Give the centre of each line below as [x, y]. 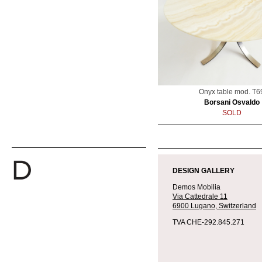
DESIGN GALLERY [204, 171]
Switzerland [237, 206]
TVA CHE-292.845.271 [208, 223]
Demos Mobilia [196, 187]
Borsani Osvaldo [232, 103]
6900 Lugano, [196, 206]
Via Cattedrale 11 [200, 197]
